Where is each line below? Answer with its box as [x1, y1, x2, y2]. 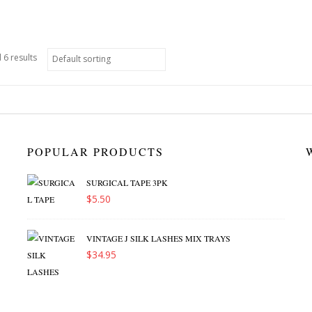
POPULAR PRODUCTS [27, 144, 164, 159]
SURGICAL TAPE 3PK [86, 177, 168, 188]
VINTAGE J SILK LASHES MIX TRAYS [86, 233, 231, 244]
